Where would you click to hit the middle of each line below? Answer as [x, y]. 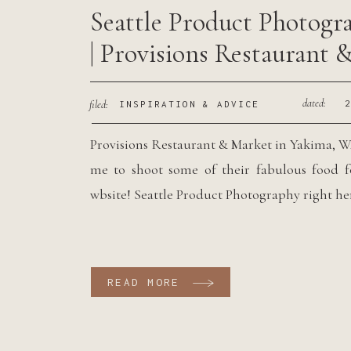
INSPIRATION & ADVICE [189, 104]
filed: [99, 105]
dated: [314, 103]
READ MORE [144, 282]
